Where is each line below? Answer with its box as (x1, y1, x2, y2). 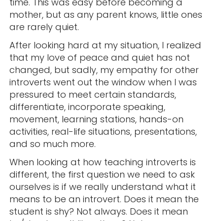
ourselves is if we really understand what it (9, 181, 196, 193)
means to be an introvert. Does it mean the (9, 193, 199, 206)
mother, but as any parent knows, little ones (9, 8, 202, 21)
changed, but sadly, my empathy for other (9, 64, 199, 76)
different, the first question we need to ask (9, 168, 195, 181)
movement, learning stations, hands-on (9, 113, 184, 126)
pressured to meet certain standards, (9, 88, 176, 101)
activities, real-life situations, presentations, (9, 125, 197, 138)
